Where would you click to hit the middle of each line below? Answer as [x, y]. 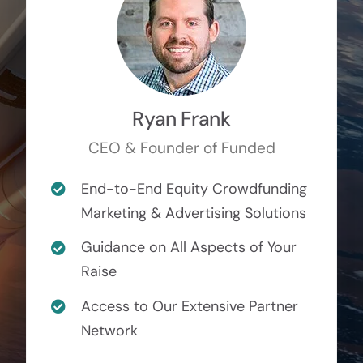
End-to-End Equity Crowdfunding [194, 188]
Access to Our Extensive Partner [190, 306]
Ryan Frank [181, 119]
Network [110, 330]
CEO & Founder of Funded [181, 147]
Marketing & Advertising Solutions [194, 213]
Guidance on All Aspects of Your [189, 248]
